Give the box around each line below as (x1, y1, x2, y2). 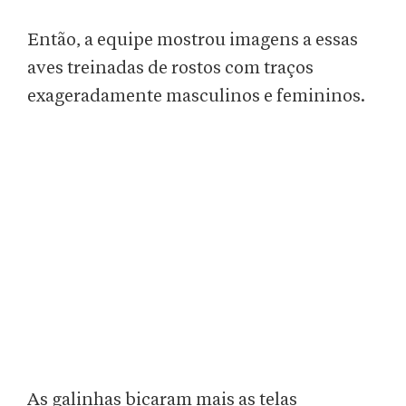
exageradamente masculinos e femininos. (27, 87, 365, 106)
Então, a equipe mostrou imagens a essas (27, 31, 358, 50)
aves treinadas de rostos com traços (27, 59, 314, 78)
